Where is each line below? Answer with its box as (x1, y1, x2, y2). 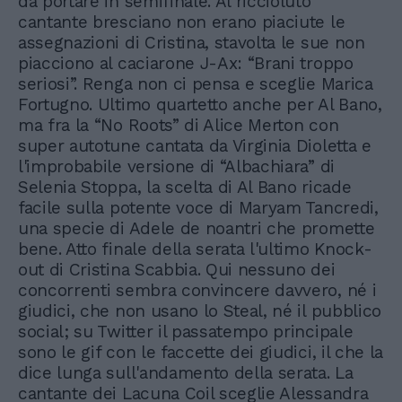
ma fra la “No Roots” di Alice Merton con (18, 115, 339, 135)
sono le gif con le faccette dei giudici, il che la (18, 342, 383, 363)
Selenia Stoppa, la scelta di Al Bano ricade (18, 177, 352, 197)
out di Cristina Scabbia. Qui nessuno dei (18, 259, 336, 280)
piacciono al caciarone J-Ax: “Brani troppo (18, 53, 354, 74)
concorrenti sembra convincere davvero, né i (18, 280, 377, 301)
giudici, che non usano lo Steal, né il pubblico (18, 301, 381, 321)
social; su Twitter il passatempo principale (18, 321, 354, 342)
